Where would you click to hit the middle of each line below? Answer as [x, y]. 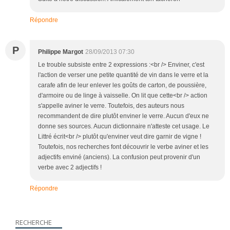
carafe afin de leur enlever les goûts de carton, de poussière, [122, 85]
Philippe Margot [61, 52]
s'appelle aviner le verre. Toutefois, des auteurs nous [111, 106]
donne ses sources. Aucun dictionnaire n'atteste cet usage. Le [124, 126]
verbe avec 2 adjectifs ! [70, 167]
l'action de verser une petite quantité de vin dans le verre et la [123, 75]
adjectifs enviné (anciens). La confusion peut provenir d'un [119, 157]
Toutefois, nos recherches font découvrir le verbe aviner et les [123, 147]
